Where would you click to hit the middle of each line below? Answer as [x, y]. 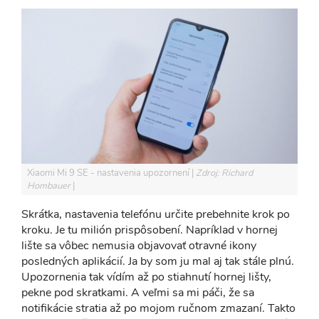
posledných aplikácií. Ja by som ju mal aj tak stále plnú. [158, 261]
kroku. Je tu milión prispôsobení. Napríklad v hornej [150, 230]
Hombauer [50, 186]
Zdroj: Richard [224, 173]
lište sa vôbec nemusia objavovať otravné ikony [139, 246]
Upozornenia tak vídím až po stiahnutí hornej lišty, [146, 277]
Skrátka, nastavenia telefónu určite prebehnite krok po [156, 214]
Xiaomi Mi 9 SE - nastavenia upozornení [109, 173]
